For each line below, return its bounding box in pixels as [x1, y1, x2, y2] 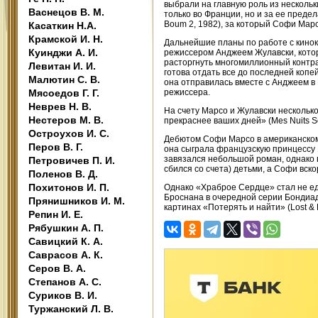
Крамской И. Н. [28, 33, 103, 45]
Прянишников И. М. [28, 195, 125, 207]
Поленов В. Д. [28, 168, 98, 180]
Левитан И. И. [28, 60, 96, 72]
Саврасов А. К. [28, 249, 103, 261]
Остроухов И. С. [28, 128, 109, 139]
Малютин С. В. [28, 74, 100, 85]
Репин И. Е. [28, 209, 83, 220]
